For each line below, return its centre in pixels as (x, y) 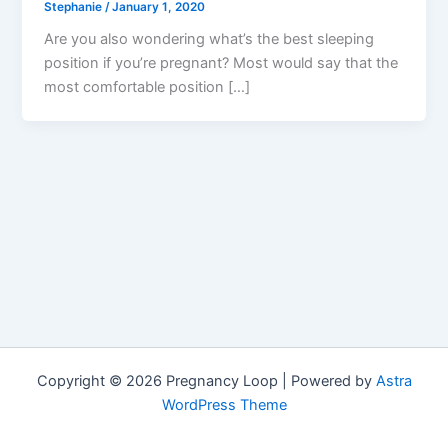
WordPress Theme (224, 405)
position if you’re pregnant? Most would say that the (221, 63)
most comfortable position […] (147, 87)
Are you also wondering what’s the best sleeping (209, 39)
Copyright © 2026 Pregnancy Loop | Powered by (206, 381)
